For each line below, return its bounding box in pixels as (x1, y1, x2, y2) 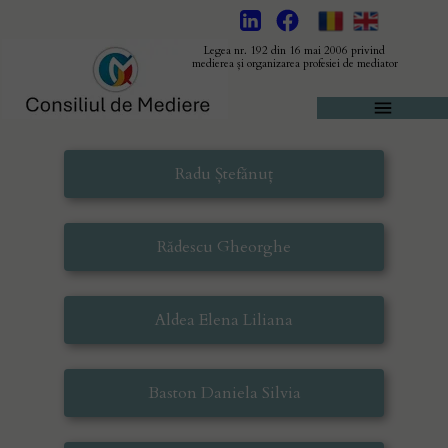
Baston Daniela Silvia (147, 382, 301, 404)
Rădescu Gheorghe (157, 236, 291, 258)
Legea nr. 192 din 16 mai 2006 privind (204, 43, 385, 58)
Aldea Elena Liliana (155, 309, 293, 331)
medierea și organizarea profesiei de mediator (191, 56, 398, 71)
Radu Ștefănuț (175, 163, 273, 185)
